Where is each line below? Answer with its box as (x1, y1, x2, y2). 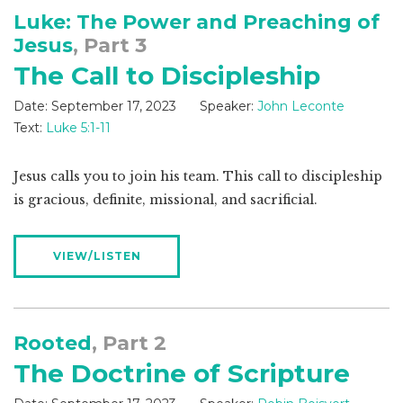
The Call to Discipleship (13, 60, 320, 92)
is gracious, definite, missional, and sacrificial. (13, 192, 318, 209)
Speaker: (200, 98, 254, 115)
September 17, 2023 (51, 98, 176, 115)
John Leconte (257, 98, 345, 115)
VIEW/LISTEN (52, 249, 141, 264)
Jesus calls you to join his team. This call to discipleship (13, 168, 382, 185)
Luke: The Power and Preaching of (13, 10, 380, 35)
